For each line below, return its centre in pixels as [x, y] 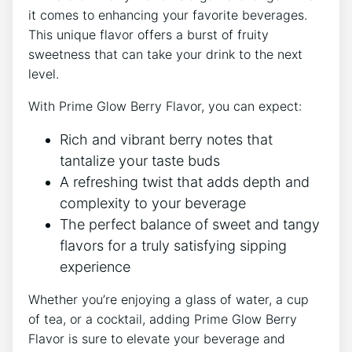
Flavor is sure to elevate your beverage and [157, 338]
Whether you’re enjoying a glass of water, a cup [169, 299]
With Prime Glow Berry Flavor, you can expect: [165, 106]
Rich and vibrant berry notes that [166, 139]
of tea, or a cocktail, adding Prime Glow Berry [163, 319]
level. [44, 73]
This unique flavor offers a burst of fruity [148, 34]
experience [95, 266]
